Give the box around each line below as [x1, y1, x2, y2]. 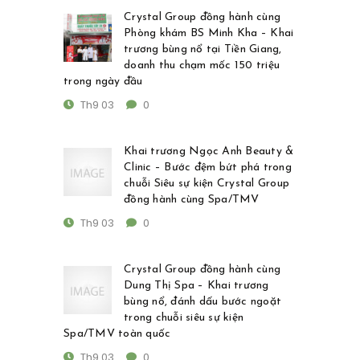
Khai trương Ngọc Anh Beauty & [124, 145, 294, 158]
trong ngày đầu [63, 76, 143, 88]
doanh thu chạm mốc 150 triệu [124, 59, 280, 72]
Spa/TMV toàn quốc [63, 328, 171, 341]
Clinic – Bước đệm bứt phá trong [124, 162, 292, 174]
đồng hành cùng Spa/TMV [124, 194, 260, 207]
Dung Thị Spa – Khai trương [124, 280, 269, 292]
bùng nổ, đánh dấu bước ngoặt [124, 296, 281, 309]
